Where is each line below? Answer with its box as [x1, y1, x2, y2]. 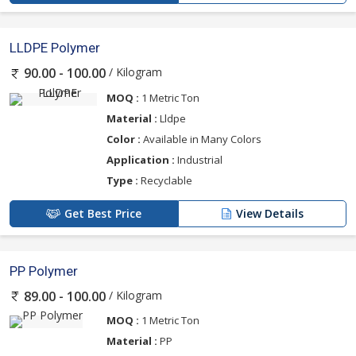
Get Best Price [64, 205, 141, 221]
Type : [106, 172, 138, 188]
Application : [106, 152, 175, 167]
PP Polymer [10, 262, 78, 279]
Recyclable [138, 172, 192, 188]
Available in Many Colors [141, 131, 261, 146]
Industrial [175, 152, 222, 167]
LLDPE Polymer [10, 40, 100, 56]
